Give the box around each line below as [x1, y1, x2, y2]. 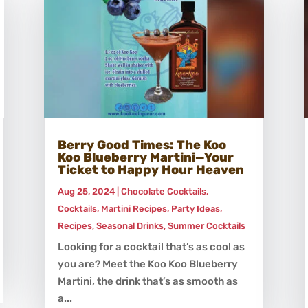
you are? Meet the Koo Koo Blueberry [57, 257, 238, 270]
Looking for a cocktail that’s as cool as [57, 240, 245, 253]
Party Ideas [170, 203, 220, 214]
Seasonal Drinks [96, 220, 164, 231]
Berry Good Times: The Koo [57, 137, 226, 153]
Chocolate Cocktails [120, 186, 206, 197]
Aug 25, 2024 [57, 186, 115, 197]
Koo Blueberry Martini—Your [57, 149, 234, 165]
